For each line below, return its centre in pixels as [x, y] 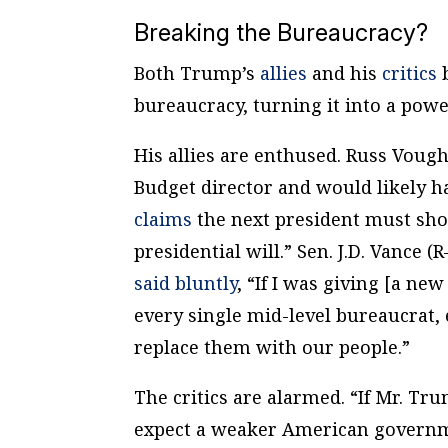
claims [163, 218]
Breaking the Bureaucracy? [281, 32]
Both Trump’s [197, 72]
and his [345, 72]
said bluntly [186, 282]
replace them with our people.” [272, 346]
